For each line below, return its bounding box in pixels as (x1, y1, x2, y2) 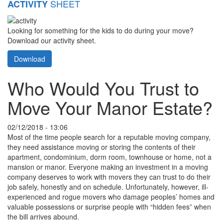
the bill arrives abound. (7, 211, 79, 222)
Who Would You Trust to (7, 75, 199, 101)
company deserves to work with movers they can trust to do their (7, 171, 211, 182)
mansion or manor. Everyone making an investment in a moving (7, 161, 208, 172)
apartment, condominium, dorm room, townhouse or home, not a (7, 151, 212, 162)
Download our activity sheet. (7, 35, 96, 45)
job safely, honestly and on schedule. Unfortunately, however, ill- (7, 181, 209, 192)
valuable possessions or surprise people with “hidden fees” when (7, 201, 211, 212)
